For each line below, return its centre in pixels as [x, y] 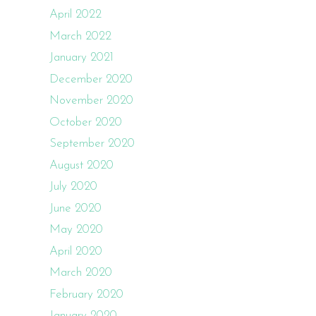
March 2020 [81, 273]
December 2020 [91, 79]
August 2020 [81, 165]
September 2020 [92, 144]
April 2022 [75, 14]
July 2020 [73, 187]
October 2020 [86, 122]
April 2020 [76, 251]
